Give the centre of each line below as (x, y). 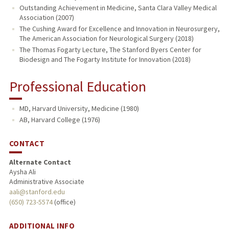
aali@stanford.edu (37, 191)
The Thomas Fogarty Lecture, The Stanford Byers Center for (110, 49)
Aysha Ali (22, 171)
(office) (64, 202)
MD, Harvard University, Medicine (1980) (79, 108)
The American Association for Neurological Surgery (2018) (106, 38)
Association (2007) (47, 17)
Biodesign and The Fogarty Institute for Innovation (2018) (105, 59)
